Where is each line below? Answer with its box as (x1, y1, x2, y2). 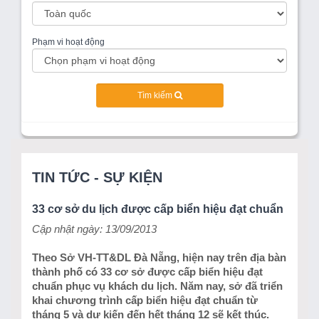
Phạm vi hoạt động (32, 36, 105, 47)
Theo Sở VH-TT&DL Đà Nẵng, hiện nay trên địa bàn (32, 251, 286, 263)
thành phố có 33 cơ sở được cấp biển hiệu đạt (32, 266, 263, 278)
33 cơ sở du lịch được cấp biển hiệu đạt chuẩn (32, 202, 283, 215)
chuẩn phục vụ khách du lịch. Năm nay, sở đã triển (32, 280, 283, 292)
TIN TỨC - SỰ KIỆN (32, 169, 162, 185)
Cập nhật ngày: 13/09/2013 (32, 223, 157, 235)
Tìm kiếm (137, 90, 174, 100)
